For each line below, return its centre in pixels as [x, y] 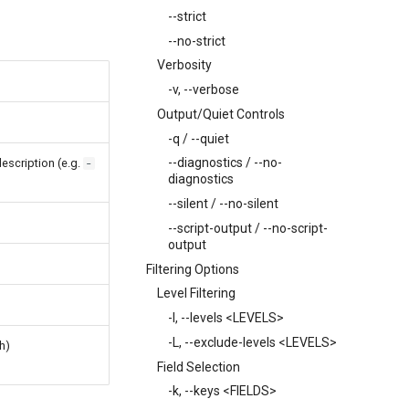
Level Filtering [196, 294]
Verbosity [184, 65]
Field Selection [199, 367]
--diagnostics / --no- [225, 163]
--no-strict [197, 41]
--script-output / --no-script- [248, 228]
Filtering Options [193, 269]
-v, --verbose [204, 89]
